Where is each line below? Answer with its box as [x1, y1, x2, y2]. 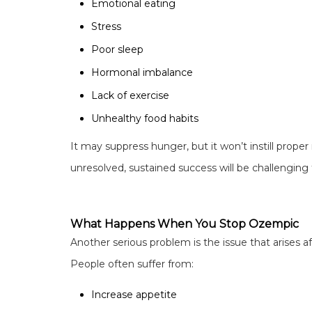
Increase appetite [91, 288, 177, 301]
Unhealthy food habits [91, 111, 198, 125]
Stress [91, 19, 124, 33]
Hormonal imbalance [91, 65, 196, 79]
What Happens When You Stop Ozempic [70, 217, 299, 231]
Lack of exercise [91, 88, 172, 102]
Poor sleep [91, 42, 146, 56]
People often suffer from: [70, 257, 194, 270]
